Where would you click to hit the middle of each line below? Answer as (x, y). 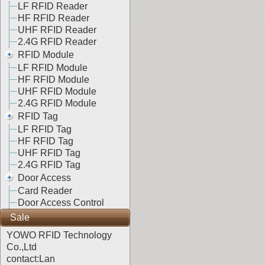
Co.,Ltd (22, 247)
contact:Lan (31, 259)
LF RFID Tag (44, 129)
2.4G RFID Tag (49, 165)
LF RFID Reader (52, 6)
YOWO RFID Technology (59, 235)
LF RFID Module (52, 68)
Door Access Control (61, 203)
